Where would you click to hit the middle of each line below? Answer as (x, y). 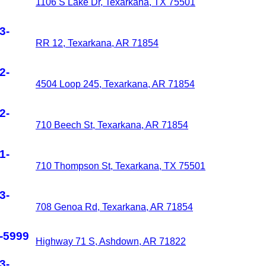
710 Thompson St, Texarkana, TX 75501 (121, 166)
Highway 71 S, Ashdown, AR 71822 (111, 241)
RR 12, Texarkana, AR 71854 (97, 43)
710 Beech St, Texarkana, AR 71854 (112, 125)
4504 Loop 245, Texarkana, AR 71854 (115, 84)
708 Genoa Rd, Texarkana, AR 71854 (114, 207)
